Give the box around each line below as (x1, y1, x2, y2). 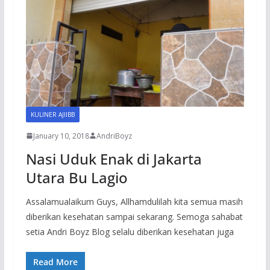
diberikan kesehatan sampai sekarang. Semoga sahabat (25, 210, 243, 222)
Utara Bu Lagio (25, 167, 128, 187)
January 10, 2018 (33, 130, 89, 141)
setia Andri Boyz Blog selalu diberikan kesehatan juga (25, 225, 234, 237)
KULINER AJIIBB (30, 110, 75, 119)
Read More (33, 256, 78, 268)
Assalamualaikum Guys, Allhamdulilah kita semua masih (25, 195, 243, 207)
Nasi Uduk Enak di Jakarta (25, 148, 202, 169)
